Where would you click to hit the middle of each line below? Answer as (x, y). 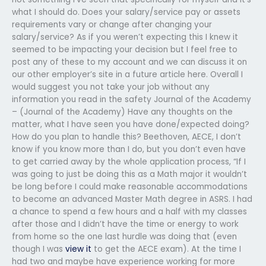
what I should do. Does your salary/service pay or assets (126, 12)
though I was (39, 249)
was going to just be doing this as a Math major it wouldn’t (129, 174)
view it (78, 249)
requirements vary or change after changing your (112, 24)
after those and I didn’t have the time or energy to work (125, 224)
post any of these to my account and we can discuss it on (129, 62)
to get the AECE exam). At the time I (166, 249)
